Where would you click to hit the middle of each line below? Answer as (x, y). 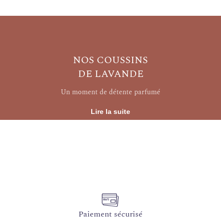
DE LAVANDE (110, 74)
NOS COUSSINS (110, 60)
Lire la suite (110, 111)
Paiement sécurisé (110, 214)
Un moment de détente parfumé (110, 92)
